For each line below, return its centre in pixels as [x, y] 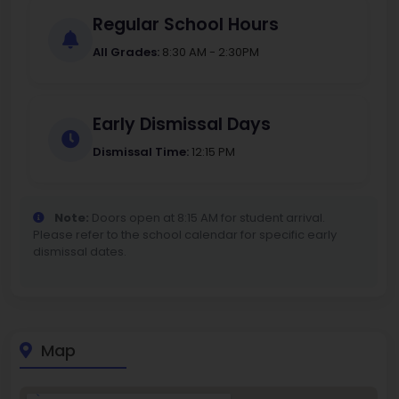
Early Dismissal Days [182, 125]
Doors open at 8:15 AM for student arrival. [207, 218]
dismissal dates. [80, 252]
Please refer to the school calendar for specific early [185, 235]
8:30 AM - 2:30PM [209, 53]
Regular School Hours [186, 25]
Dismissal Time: [141, 152]
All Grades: [126, 53]
